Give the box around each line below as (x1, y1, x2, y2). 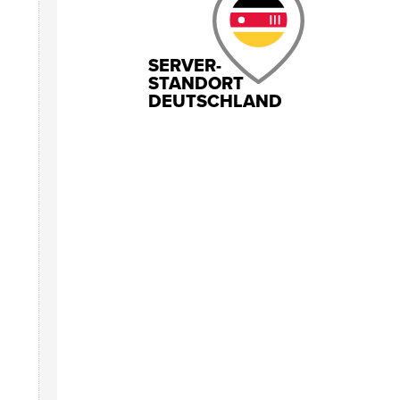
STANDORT (148, 73, 245, 95)
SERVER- (148, 55, 222, 77)
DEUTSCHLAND (148, 91, 283, 112)
